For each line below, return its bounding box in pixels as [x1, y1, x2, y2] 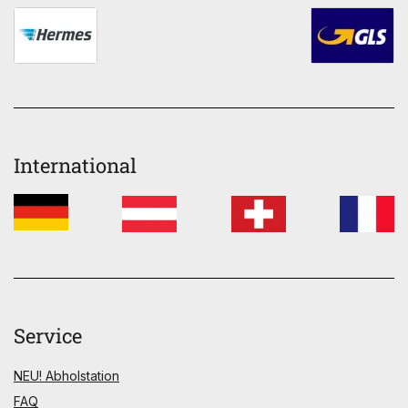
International [14, 152, 137, 179]
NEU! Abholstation [14, 368, 119, 384]
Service [14, 322, 82, 350]
